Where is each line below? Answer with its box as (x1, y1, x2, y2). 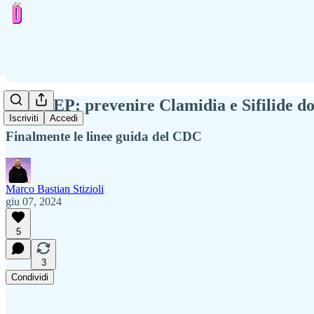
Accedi (50, 113, 78, 124)
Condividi (11, 271, 48, 282)
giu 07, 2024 (6, 195, 62, 207)
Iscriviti (9, 113, 39, 124)
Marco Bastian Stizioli (6, 182, 104, 195)
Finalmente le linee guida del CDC (6, 128, 202, 144)
